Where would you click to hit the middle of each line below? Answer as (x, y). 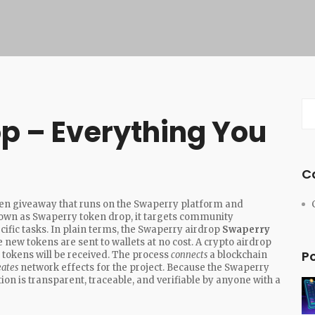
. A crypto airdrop (231, 242)
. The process (139, 255)
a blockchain (237, 255)
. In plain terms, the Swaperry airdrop (134, 230)
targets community (188, 217)
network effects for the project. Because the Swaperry (144, 268)
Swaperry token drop (82, 217)
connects (189, 255)
